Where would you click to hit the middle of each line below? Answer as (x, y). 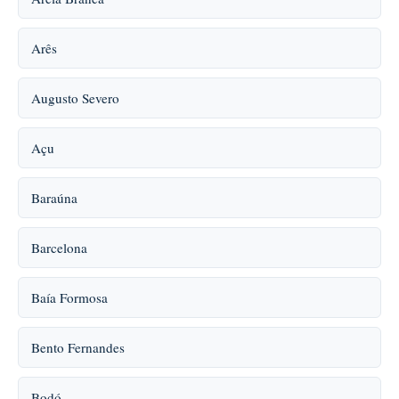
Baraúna (54, 198)
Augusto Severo (75, 98)
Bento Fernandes (78, 347)
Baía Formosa (69, 297)
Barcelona (59, 248)
